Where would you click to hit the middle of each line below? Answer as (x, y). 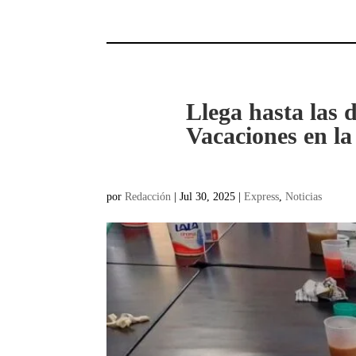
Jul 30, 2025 (208, 196)
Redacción (148, 196)
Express (262, 196)
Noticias (304, 196)
